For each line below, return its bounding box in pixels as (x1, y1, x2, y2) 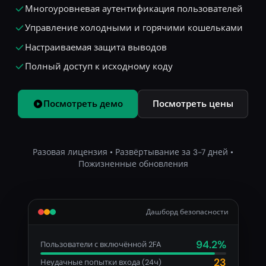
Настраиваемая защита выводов (25, 41, 167, 53)
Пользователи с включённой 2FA (40, 239, 161, 250)
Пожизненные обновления (78, 159, 188, 169)
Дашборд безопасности (145, 207, 229, 217)
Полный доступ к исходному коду (25, 60, 173, 72)
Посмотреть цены (153, 97, 233, 110)
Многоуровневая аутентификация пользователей (25, 2, 243, 15)
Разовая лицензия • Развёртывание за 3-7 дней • (33, 147, 233, 157)
